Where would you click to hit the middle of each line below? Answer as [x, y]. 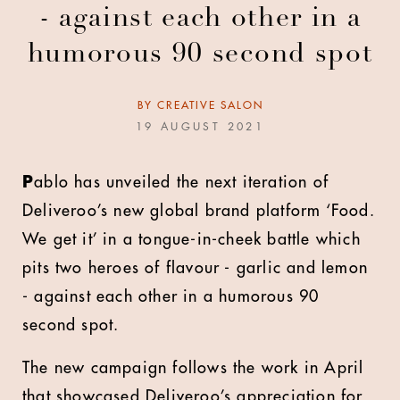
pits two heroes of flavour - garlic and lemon [196, 268]
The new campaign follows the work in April [193, 368]
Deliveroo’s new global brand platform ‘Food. [199, 211]
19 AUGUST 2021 [200, 127]
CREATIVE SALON [210, 105]
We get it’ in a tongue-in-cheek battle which [192, 239]
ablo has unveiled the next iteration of [182, 182]
